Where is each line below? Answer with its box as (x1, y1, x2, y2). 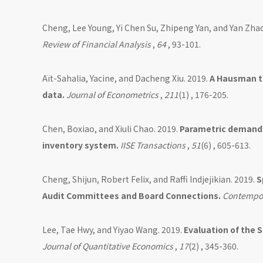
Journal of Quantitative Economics (42, 240, 173, 252)
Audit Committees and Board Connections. (42, 190, 222, 202)
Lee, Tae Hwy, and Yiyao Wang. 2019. (42, 224, 184, 236)
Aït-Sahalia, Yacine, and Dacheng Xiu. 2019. (42, 72, 210, 85)
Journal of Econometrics (66, 89, 159, 101)
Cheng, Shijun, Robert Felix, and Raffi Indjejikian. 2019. (42, 173, 257, 186)
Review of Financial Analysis (42, 38, 151, 50)
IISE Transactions (120, 139, 186, 151)
